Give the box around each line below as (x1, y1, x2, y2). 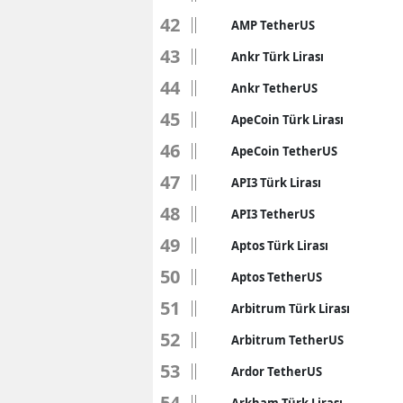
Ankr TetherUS (231, 80, 318, 97)
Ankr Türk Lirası (231, 49, 324, 66)
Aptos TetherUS (231, 269, 322, 286)
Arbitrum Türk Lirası (231, 300, 350, 318)
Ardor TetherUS (231, 363, 322, 381)
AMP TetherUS (231, 17, 315, 34)
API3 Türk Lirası (231, 175, 321, 192)
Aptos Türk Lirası (231, 237, 328, 255)
